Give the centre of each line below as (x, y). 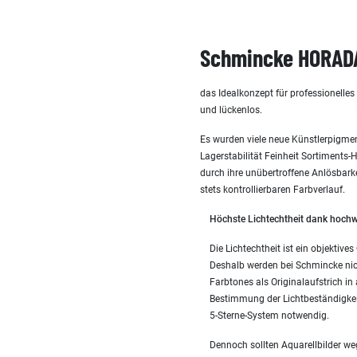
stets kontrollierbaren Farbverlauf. (273, 190)
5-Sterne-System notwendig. (269, 316)
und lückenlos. (231, 110)
